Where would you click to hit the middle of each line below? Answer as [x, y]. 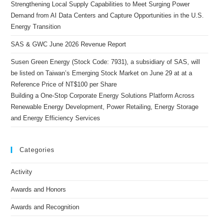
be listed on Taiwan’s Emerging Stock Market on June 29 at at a [102, 73]
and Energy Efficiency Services [56, 118]
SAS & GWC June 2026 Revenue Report [69, 44]
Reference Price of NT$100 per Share [64, 84]
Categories [37, 150]
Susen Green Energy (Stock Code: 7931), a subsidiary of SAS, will [106, 62]
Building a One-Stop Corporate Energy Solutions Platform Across [103, 96]
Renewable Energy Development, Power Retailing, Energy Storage [105, 107]
